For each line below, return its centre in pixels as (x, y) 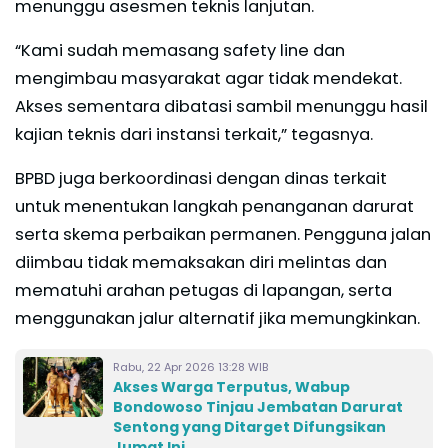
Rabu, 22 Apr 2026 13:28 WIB (190, 366)
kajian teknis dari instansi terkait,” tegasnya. (194, 134)
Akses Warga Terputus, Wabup (231, 386)
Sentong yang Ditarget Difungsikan (249, 426)
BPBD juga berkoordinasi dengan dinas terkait (201, 178)
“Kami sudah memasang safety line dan (180, 50)
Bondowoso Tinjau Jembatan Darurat (258, 406)
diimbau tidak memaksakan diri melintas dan (201, 262)
